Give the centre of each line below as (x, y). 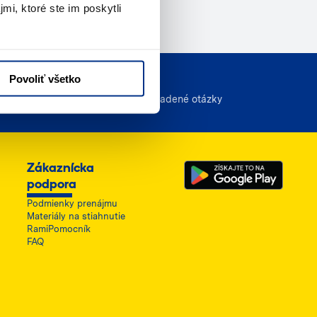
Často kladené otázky (172, 99)
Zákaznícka (61, 169)
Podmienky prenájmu (73, 204)
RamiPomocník (59, 229)
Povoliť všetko (45, 79)
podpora (52, 185)
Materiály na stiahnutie (76, 217)
